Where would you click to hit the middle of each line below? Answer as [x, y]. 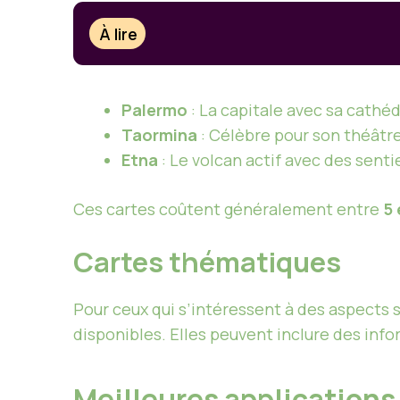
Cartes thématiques [207, 262]
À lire [119, 33]
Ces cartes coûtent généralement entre [228, 209]
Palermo [154, 110]
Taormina [159, 135]
